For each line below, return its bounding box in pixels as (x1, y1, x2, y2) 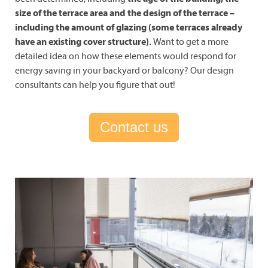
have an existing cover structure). (15, 35, 153, 48)
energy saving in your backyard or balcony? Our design (15, 64, 234, 77)
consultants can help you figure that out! (15, 78, 175, 91)
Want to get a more (153, 35, 229, 48)
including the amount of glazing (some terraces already (15, 21, 242, 33)
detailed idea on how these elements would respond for (15, 50, 236, 62)
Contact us (100, 119, 168, 136)
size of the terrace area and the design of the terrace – (15, 7, 234, 19)
